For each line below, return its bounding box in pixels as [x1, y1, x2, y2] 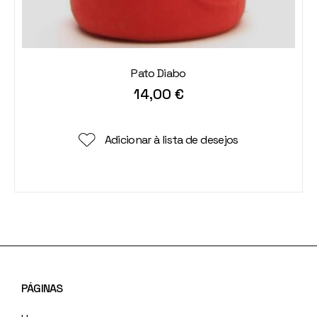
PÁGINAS [21, 280, 63, 296]
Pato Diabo [131, 65, 186, 81]
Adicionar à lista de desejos [104, 132, 238, 148]
